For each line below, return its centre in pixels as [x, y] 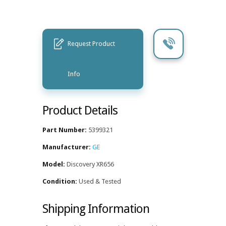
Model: [54, 164]
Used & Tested [99, 181]
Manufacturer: [67, 147]
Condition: [60, 181]
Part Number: [65, 130]
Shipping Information [96, 209]
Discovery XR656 [90, 164]
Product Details [80, 110]
